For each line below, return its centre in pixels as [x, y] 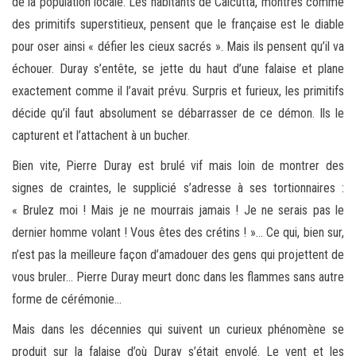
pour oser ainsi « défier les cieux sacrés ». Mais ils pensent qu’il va [178, 46]
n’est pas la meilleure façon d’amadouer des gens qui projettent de [178, 254]
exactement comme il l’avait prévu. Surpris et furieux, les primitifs [178, 91]
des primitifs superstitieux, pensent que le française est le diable [178, 24]
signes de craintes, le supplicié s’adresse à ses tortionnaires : [178, 188]
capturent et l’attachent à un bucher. [101, 135]
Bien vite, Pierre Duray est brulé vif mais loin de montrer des [178, 165]
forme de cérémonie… [67, 299]
